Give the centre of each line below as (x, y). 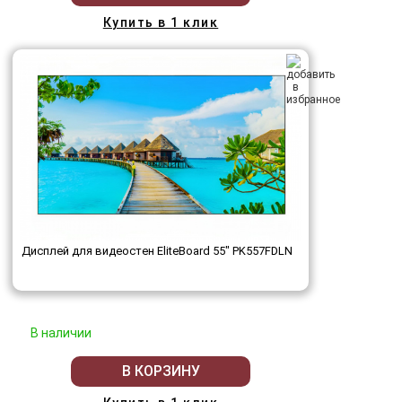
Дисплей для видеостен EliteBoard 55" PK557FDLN (157, 250)
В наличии (61, 332)
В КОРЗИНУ (161, 371)
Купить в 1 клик (161, 22)
